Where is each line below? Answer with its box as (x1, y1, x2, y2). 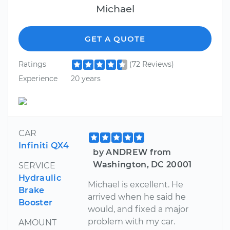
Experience (18, 73, 57, 83)
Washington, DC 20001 (93, 159, 192, 169)
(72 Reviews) (129, 60, 174, 69)
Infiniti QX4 (18, 140, 69, 150)
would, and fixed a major (88, 204, 189, 214)
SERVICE (18, 160, 55, 170)
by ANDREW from (93, 147, 171, 157)
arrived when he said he (88, 191, 186, 202)
